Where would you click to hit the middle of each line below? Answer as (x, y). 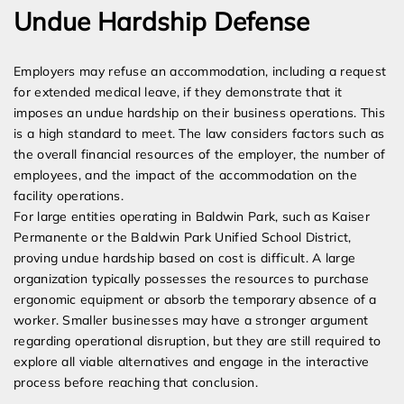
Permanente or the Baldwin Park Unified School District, (183, 238)
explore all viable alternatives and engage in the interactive (192, 362)
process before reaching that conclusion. (136, 383)
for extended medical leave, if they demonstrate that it (178, 92)
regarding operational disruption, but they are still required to (197, 341)
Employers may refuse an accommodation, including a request (200, 72)
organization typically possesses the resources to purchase (192, 279)
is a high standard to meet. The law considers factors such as (199, 134)
